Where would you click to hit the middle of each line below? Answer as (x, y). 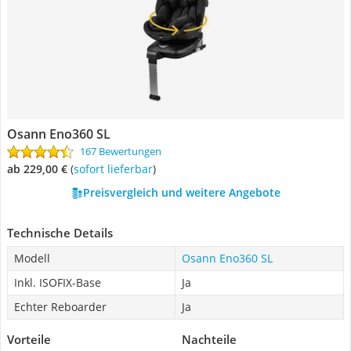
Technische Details (60, 233)
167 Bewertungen (121, 151)
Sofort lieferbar (116, 169)
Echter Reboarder (60, 307)
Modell (32, 258)
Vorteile (29, 339)
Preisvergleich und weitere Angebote (181, 192)
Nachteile (209, 339)
